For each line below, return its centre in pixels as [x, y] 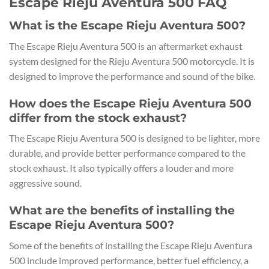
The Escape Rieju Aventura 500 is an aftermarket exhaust [126, 46]
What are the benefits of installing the [122, 210]
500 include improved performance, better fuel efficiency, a [129, 260]
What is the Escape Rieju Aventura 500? [127, 26]
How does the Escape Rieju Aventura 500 [130, 103]
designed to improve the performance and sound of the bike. [132, 76]
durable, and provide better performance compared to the [127, 153]
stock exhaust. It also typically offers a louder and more [121, 168]
